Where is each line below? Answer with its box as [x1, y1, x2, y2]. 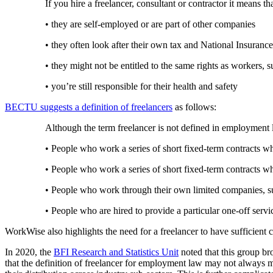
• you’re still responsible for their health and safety [45, 81, 240, 92]
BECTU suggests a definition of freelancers [5, 102, 172, 113]
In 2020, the [5, 247, 54, 258]
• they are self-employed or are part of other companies [45, 19, 258, 30]
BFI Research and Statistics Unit [54, 247, 179, 258]
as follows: [172, 102, 219, 113]
